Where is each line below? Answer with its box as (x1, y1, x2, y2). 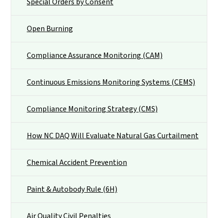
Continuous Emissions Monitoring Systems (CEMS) (27, 77, 195, 88)
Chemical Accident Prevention (27, 157, 127, 168)
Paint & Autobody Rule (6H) (27, 184, 117, 195)
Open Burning (27, 23, 73, 35)
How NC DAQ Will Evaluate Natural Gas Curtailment (27, 130, 199, 142)
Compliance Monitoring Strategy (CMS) (27, 104, 158, 115)
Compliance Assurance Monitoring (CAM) (27, 50, 163, 61)
